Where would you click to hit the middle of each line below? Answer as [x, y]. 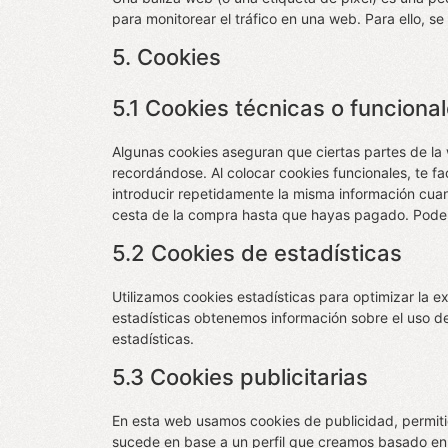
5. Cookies [166, 57]
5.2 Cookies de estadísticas [257, 253]
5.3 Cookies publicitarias [240, 377]
